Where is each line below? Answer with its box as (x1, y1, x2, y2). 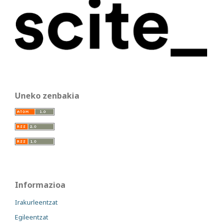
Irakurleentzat (15, 198, 57, 207)
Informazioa (15, 179, 65, 191)
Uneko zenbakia (15, 90, 79, 102)
